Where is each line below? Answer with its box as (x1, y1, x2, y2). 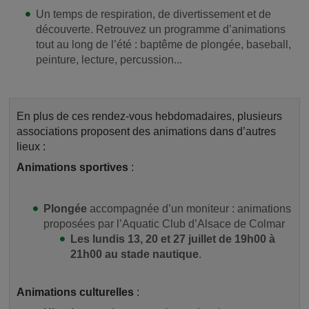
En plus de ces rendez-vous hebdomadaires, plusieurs (17, 110, 282, 122)
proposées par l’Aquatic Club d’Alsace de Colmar (43, 217, 285, 230)
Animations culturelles (17, 286, 134, 298)
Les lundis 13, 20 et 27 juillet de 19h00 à (70, 232, 275, 245)
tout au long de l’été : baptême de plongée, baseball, (36, 38, 291, 50)
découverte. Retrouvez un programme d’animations (36, 23, 286, 35)
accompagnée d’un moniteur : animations (90, 202, 291, 215)
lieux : (17, 140, 46, 152)
